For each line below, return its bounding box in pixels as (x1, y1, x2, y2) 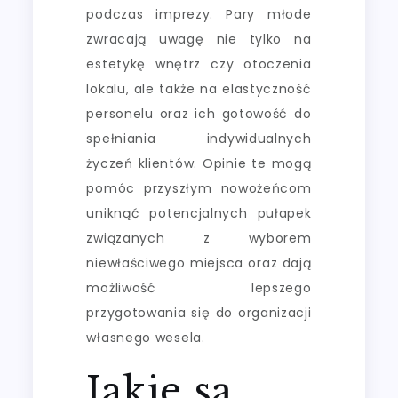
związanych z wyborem (86, 228, 312, 247)
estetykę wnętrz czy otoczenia (86, 54, 312, 73)
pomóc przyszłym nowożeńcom (86, 179, 312, 197)
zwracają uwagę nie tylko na (86, 29, 312, 48)
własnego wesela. (86, 328, 205, 346)
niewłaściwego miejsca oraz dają (86, 253, 312, 272)
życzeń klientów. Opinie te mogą (86, 154, 312, 172)
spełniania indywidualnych (86, 129, 312, 147)
